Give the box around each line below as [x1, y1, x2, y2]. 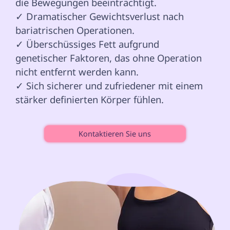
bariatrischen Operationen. [15, 24, 135, 37]
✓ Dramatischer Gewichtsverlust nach [15, 10, 186, 23]
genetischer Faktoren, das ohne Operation [15, 51, 204, 65]
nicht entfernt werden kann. [15, 65, 139, 79]
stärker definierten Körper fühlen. [15, 93, 164, 106]
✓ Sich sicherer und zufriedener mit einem [15, 79, 205, 92]
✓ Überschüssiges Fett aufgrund [15, 37, 162, 51]
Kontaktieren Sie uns [79, 128, 151, 139]
